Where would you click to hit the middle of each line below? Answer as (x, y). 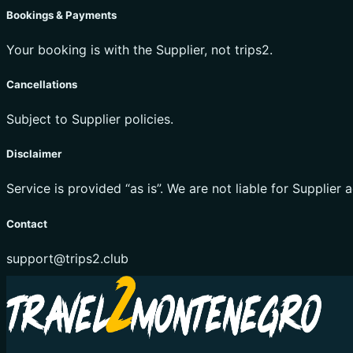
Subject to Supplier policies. (90, 119)
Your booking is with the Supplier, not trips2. (139, 49)
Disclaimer (34, 154)
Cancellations (42, 84)
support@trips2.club (67, 258)
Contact (27, 223)
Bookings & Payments (61, 15)
